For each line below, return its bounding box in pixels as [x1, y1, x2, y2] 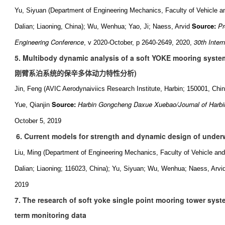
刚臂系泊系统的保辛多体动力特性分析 [15, 68, 134, 78]
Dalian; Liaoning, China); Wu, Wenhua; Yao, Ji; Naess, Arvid [15, 23, 190, 30]
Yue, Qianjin [15, 101, 50, 108]
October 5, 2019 [15, 117, 61, 125]
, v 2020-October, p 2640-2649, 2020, [84, 39, 194, 46]
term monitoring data [15, 210, 86, 220]
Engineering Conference [15, 37, 84, 47]
